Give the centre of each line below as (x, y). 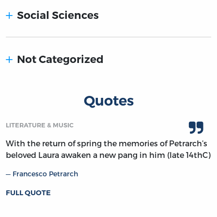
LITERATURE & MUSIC (40, 125)
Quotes (108, 101)
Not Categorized (61, 59)
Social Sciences (58, 15)
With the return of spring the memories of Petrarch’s (107, 143)
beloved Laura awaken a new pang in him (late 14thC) (108, 155)
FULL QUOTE (28, 193)
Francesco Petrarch (45, 174)
